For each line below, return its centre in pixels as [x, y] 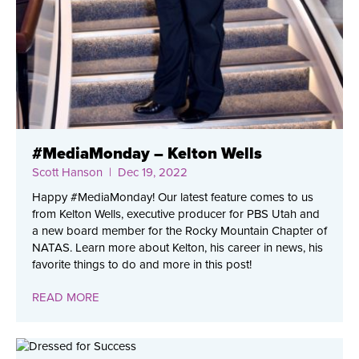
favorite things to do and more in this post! [142, 265]
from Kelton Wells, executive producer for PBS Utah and [176, 214]
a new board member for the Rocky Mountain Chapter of [179, 231]
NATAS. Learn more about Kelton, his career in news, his [177, 248]
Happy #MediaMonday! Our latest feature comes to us [173, 198]
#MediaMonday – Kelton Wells [147, 154]
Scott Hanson [67, 173]
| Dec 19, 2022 [145, 173]
